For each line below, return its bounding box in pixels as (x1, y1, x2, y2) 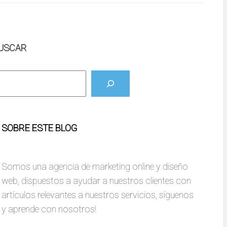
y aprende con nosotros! (2, 204, 97, 215)
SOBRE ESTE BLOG (2, 123, 78, 134)
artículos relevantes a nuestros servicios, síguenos (2, 190, 194, 201)
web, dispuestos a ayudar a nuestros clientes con (2, 175, 192, 186)
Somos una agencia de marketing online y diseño (2, 161, 188, 172)
